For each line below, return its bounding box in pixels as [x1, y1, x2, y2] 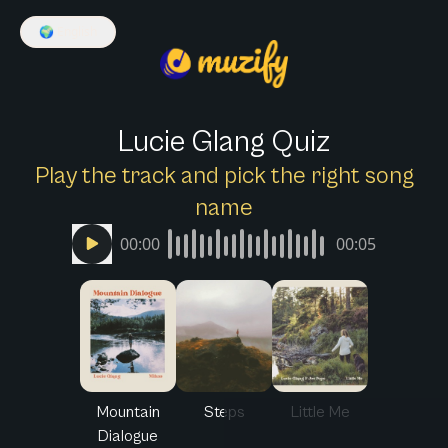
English [57, 23, 97, 40]
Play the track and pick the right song [34, 161, 414, 190]
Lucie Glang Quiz [118, 124, 330, 159]
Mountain [96, 402, 160, 421]
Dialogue [98, 426, 158, 445]
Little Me [290, 402, 350, 421]
